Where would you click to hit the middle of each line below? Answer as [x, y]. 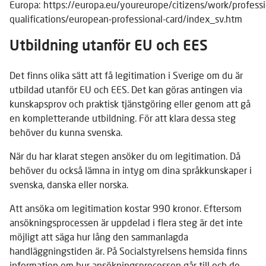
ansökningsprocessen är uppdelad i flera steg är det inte [126, 222]
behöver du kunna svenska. [67, 132]
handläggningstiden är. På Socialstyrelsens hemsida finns [128, 251]
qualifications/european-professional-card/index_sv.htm [126, 18]
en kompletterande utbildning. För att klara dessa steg [123, 118]
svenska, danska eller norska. [69, 184]
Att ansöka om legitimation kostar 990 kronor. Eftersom [126, 208]
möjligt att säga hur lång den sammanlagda [99, 236]
